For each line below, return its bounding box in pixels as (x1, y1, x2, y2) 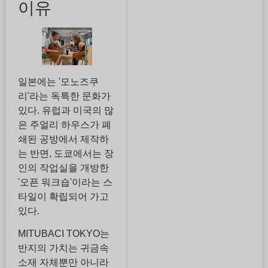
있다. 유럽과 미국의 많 (18, 105, 114, 115)
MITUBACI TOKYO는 (18, 229, 109, 239)
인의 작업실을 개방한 (18, 162, 109, 173)
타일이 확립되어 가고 (18, 191, 109, 202)
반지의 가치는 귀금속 (18, 243, 109, 254)
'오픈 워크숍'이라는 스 (18, 176, 112, 187)
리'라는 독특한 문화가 (18, 90, 111, 101)
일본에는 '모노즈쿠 (18, 76, 99, 87)
